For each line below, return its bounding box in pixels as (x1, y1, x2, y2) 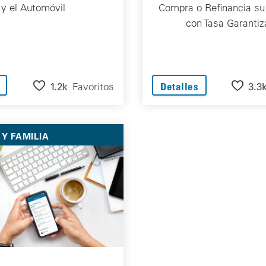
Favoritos (72, 80, 114, 93)
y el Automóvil (1, 1, 65, 14)
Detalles (160, 80, 199, 93)
